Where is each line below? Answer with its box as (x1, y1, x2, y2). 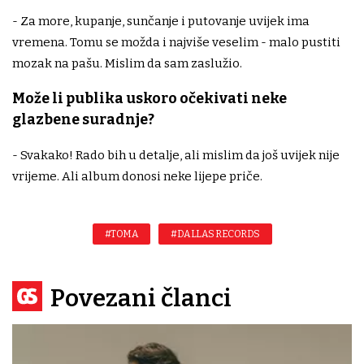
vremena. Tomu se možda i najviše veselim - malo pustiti (12, 35, 340, 50)
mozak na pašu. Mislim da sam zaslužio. (12, 56, 242, 71)
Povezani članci (50, 284, 232, 314)
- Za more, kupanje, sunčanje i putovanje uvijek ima (12, 14, 310, 29)
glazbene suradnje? (12, 110, 154, 128)
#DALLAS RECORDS (171, 228, 260, 240)
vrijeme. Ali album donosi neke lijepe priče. (12, 169, 265, 184)
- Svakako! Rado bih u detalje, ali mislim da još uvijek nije (12, 148, 340, 163)
